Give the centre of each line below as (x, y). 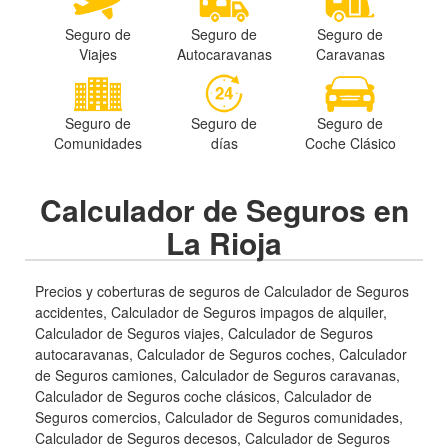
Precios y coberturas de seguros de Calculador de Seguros (222, 290)
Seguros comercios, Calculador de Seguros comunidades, (219, 416)
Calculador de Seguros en (224, 209)
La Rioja (224, 242)
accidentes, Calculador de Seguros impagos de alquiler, (211, 311)
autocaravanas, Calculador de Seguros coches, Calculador (221, 353)
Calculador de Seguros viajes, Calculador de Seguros (204, 332)
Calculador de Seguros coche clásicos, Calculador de (203, 395)
